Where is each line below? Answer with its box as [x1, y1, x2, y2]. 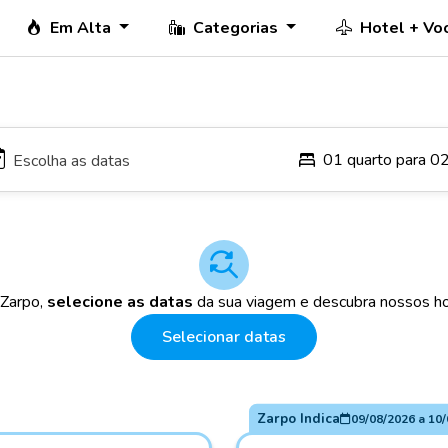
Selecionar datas [162, 326, 286, 348]
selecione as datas [47, 291, 193, 313]
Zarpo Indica [256, 408, 340, 428]
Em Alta [50, 17, 116, 39]
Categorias [192, 17, 282, 39]
